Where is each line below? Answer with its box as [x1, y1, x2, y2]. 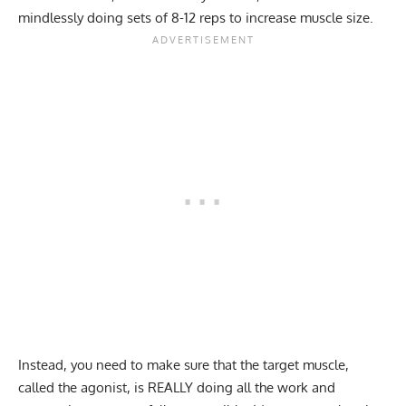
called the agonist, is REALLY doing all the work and [18, 378, 335, 396]
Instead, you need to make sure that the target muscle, [18, 355, 349, 373]
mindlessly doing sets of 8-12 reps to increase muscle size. [18, 8, 373, 26]
